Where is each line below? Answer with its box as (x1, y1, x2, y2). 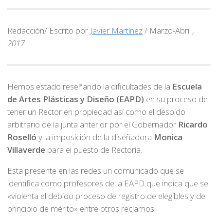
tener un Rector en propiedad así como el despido (7, 106, 185, 118)
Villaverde (7, 144, 47, 156)
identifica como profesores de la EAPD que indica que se (7, 178, 208, 189)
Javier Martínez (90, 25, 143, 36)
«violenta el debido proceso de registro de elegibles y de (7, 190, 205, 202)
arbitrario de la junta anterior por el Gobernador (7, 119, 178, 130)
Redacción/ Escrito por (7, 25, 90, 36)
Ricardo (178, 119, 208, 130)
